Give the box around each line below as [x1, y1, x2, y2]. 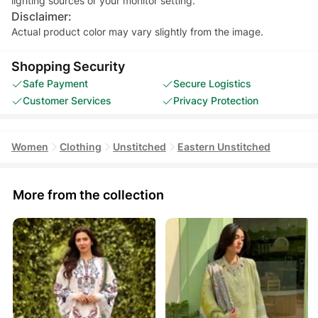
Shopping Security [11, 58, 125, 74]
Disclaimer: [11, 9, 72, 23]
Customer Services [23, 94, 111, 106]
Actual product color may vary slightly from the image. [11, 25, 263, 38]
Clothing [60, 140, 102, 153]
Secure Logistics [173, 77, 251, 89]
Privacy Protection [173, 94, 258, 106]
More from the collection [13, 187, 164, 202]
